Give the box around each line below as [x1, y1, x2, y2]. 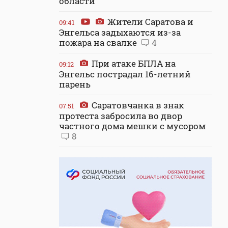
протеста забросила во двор [59, 110, 182, 122]
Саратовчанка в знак [90, 99, 184, 111]
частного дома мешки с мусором [59, 120, 206, 132]
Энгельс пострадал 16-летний [59, 68, 191, 80]
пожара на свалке [59, 37, 139, 48]
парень [59, 78, 91, 90]
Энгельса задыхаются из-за [59, 26, 181, 38]
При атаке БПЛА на [90, 58, 176, 69]
